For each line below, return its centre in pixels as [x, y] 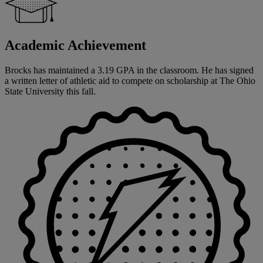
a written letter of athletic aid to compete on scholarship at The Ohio [130, 80]
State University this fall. [50, 91]
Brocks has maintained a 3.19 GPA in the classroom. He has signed [129, 70]
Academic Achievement [75, 45]
